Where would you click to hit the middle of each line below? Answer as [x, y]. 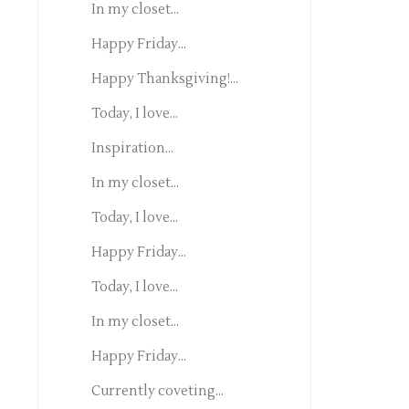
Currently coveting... [157, 391]
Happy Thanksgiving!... [164, 79]
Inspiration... [132, 148]
